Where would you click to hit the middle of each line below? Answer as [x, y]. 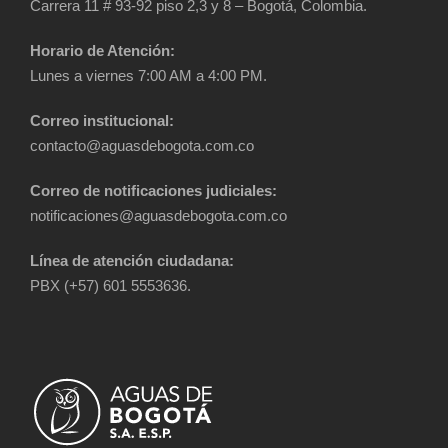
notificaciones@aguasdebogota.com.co [158, 216]
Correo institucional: [102, 121]
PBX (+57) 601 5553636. [110, 286]
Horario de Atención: [102, 51]
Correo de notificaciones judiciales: [153, 191]
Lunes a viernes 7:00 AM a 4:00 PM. [148, 76]
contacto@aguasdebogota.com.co [142, 146]
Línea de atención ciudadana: [132, 261]
